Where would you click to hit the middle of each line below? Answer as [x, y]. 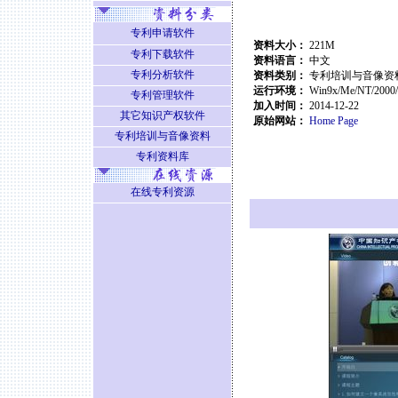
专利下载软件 [162, 54]
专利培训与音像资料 [162, 136]
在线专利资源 [162, 192]
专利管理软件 [162, 95]
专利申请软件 [162, 33]
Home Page [333, 121]
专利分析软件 [162, 75]
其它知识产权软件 [162, 115]
